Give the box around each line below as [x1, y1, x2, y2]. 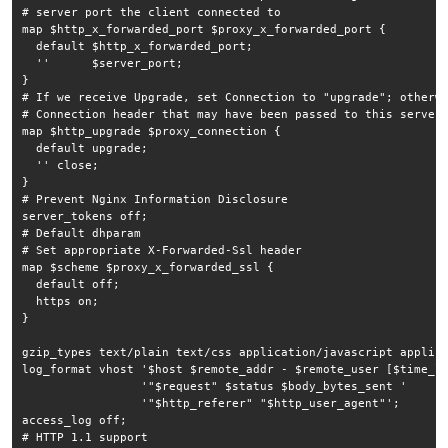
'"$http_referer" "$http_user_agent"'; [22, 396, 400, 410]
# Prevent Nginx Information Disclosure [22, 192, 288, 206]
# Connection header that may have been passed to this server [22, 107, 442, 121]
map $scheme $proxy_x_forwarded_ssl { [22, 260, 274, 274]
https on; [22, 294, 99, 308]
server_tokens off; [22, 209, 148, 223]
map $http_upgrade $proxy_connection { [22, 124, 281, 138]
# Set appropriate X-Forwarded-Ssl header [22, 243, 302, 257]
